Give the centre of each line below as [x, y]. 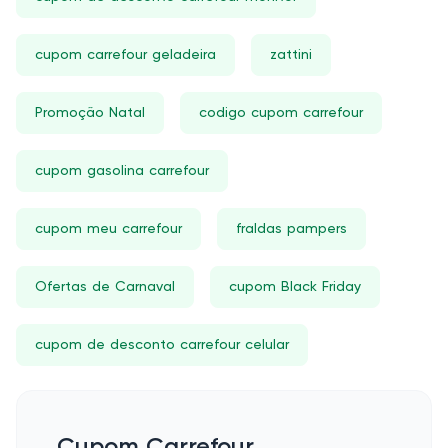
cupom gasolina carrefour [122, 171]
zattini [291, 55]
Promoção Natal [90, 113]
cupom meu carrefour [108, 229]
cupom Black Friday [295, 287]
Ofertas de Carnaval [105, 287]
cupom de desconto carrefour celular [162, 345]
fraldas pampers [291, 229]
